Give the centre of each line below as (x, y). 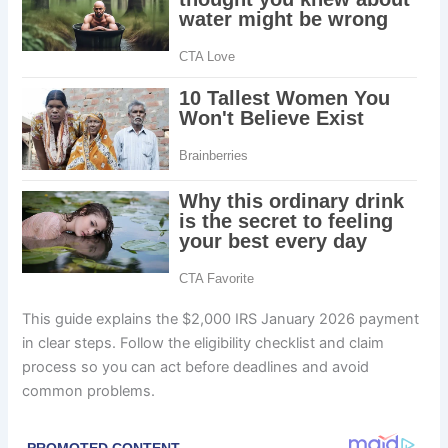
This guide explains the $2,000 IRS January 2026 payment (221, 319)
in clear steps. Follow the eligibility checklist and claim (203, 343)
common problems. (89, 391)
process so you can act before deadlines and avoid (196, 367)
